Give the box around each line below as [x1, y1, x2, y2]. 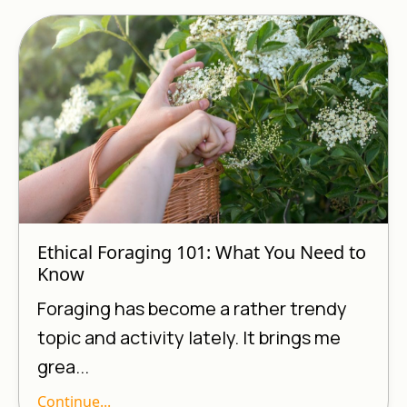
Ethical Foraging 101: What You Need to [37, 239, 366, 264]
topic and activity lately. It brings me [37, 324, 341, 350]
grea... [37, 353, 89, 379]
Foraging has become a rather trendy [37, 295, 347, 321]
